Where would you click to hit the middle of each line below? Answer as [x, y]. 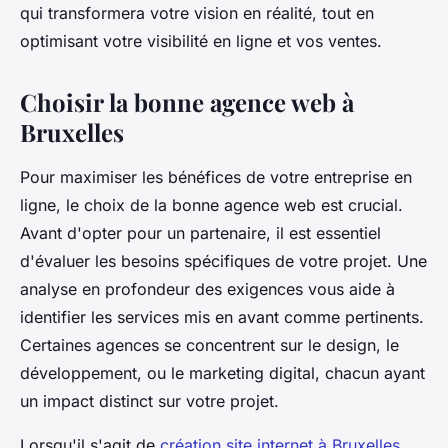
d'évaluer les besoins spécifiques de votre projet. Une [223, 260]
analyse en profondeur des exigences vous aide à [207, 288]
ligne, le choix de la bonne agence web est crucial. [211, 204]
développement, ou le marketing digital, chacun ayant [222, 372]
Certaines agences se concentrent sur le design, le [209, 344]
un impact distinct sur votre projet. [149, 400]
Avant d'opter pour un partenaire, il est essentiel [200, 232]
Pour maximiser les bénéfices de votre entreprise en [216, 176]
